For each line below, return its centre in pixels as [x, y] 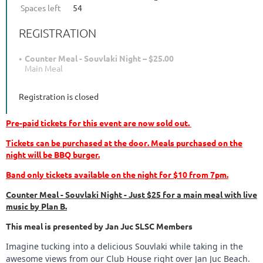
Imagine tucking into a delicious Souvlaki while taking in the [124, 247]
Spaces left [41, 8]
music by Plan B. [36, 206]
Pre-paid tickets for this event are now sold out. [99, 123]
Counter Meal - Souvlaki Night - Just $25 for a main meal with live [131, 195]
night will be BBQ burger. [53, 155]
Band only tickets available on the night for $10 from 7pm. [117, 175]
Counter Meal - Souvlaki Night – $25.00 [99, 58]
